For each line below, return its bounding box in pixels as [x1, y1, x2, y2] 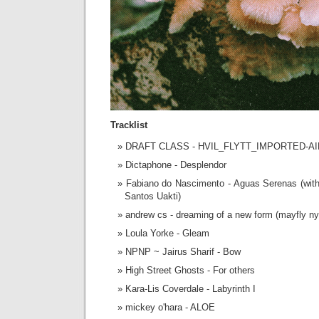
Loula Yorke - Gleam [125, 228, 209, 239]
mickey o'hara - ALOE [125, 302, 215, 313]
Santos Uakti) [125, 191, 181, 202]
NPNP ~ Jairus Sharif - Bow [125, 246, 241, 257]
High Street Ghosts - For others [125, 265, 255, 276]
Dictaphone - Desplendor [125, 159, 226, 170]
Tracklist [110, 120, 147, 130]
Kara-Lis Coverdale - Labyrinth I [125, 283, 256, 294]
